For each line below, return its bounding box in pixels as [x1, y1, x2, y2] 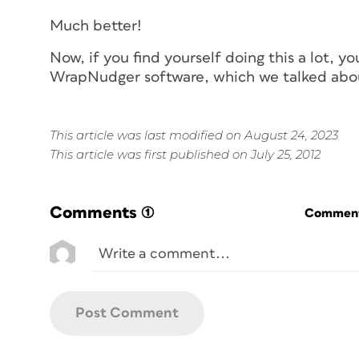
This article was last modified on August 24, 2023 [50, 127, 338, 143]
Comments [50, 204, 137, 221]
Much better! [50, 18, 142, 34]
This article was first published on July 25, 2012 [50, 146, 321, 162]
